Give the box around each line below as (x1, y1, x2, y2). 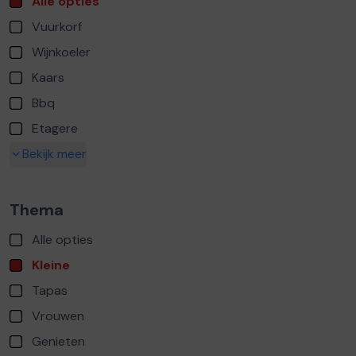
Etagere (32, 120, 78, 137)
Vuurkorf (32, 18, 82, 35)
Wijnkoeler (32, 44, 91, 60)
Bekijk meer (22, 145, 87, 162)
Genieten (32, 333, 85, 350)
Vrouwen (32, 308, 84, 324)
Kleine (32, 257, 70, 273)
